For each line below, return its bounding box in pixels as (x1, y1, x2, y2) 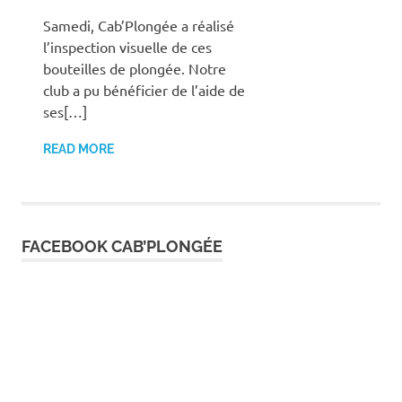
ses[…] (43, 102, 87, 121)
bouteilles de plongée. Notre (43, 59, 226, 78)
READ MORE (43, 142, 114, 157)
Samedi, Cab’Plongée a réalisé (43, 16, 234, 35)
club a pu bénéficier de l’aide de (43, 81, 245, 100)
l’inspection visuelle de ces (43, 38, 212, 57)
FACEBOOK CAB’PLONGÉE (22, 237, 223, 257)
